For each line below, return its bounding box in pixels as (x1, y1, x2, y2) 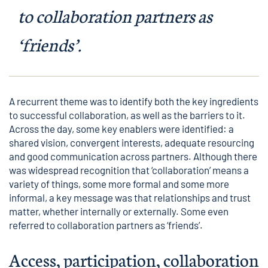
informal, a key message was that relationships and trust (9, 191, 251, 203)
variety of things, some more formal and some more (9, 178, 229, 190)
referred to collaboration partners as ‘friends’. (9, 219, 205, 231)
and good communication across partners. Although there (9, 150, 257, 162)
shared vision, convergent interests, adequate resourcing (9, 136, 254, 148)
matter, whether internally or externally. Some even (9, 205, 229, 217)
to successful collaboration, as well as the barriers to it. (9, 109, 245, 121)
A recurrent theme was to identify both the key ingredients (9, 95, 258, 107)
